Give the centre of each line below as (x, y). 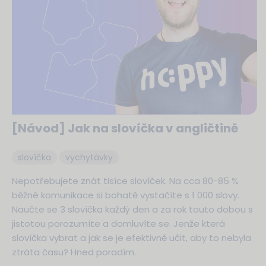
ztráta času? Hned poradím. (74, 252)
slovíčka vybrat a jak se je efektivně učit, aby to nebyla (132, 237)
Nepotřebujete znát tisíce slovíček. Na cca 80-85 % (125, 180)
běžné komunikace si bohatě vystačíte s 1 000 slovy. (126, 195)
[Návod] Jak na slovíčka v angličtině (125, 128)
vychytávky (89, 157)
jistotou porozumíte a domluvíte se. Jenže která (118, 223)
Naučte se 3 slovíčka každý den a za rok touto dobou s (132, 209)
